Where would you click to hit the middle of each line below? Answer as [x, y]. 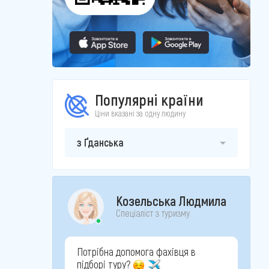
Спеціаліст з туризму [153, 213]
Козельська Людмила [171, 201]
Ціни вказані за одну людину [140, 113]
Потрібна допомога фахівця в [136, 252]
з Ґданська [100, 142]
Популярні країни [149, 99]
